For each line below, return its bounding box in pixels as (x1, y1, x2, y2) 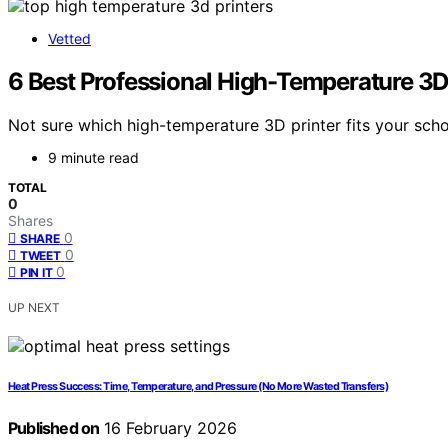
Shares (8, 212, 53, 230)
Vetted (48, 29, 91, 47)
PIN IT (20, 265, 53, 281)
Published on (8, 418, 100, 439)
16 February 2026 (99, 418, 238, 439)
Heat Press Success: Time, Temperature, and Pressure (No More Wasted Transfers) (8, 380, 389, 394)
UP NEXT (8, 300, 60, 316)
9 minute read (48, 149, 139, 167)
